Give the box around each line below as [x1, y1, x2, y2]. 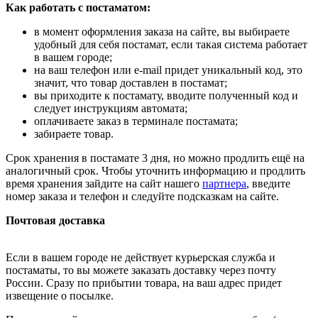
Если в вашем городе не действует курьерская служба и [6, 251, 275, 264]
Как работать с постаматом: [6, 1, 150, 14]
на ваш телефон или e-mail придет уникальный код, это [34, 64, 302, 77]
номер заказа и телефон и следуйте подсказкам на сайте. [6, 190, 279, 203]
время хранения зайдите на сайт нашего [6, 177, 202, 190]
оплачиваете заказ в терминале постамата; [34, 115, 238, 128]
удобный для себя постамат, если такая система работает [34, 38, 307, 51]
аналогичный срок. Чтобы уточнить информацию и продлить [6, 165, 305, 177]
